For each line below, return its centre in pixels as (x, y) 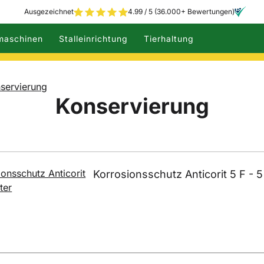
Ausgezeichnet (49, 11)
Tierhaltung (169, 38)
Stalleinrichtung (93, 38)
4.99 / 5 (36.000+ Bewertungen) (181, 11)
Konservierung (132, 106)
